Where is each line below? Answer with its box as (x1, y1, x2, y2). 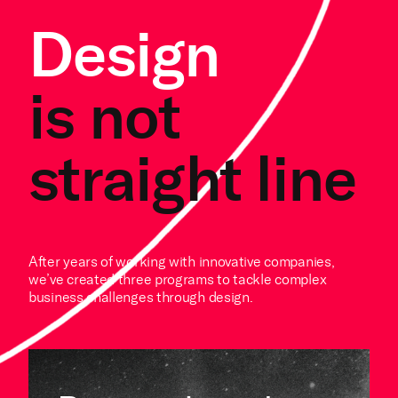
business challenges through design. (28, 289, 253, 306)
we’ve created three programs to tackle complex (28, 271, 327, 289)
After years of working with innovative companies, (28, 253, 335, 271)
